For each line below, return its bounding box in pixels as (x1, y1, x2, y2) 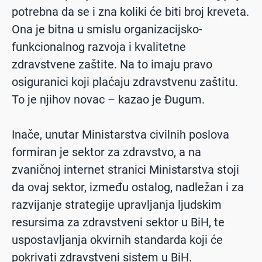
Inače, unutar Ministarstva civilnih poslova (12, 127, 229, 142)
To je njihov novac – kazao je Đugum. (12, 92, 205, 106)
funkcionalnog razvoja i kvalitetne (12, 39, 186, 54)
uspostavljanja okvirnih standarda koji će (12, 232, 223, 247)
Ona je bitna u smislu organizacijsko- (12, 22, 202, 36)
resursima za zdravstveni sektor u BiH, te (12, 215, 225, 229)
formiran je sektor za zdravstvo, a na (12, 144, 201, 159)
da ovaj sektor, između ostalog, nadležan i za (12, 180, 244, 194)
